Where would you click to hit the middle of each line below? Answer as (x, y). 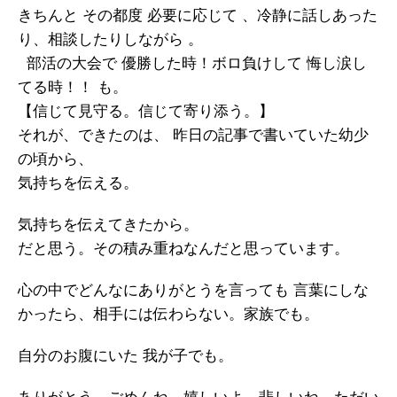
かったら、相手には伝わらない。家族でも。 (168, 313)
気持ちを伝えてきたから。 (108, 224)
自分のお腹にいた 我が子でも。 (125, 355)
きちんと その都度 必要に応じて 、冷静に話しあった (198, 15)
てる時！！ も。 (73, 86)
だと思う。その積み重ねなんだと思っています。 (183, 248)
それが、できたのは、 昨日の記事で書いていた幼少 (193, 134)
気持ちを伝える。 (78, 182)
